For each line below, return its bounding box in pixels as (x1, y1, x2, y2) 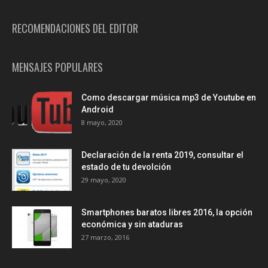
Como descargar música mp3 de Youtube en (81, 93, 256, 102)
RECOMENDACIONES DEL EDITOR (12, 20, 138, 36)
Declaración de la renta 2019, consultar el (81, 150, 243, 160)
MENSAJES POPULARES (12, 59, 103, 75)
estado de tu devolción (81, 162, 171, 172)
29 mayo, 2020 (81, 175, 126, 184)
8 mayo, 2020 (81, 118, 123, 127)
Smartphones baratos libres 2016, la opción (81, 208, 252, 217)
